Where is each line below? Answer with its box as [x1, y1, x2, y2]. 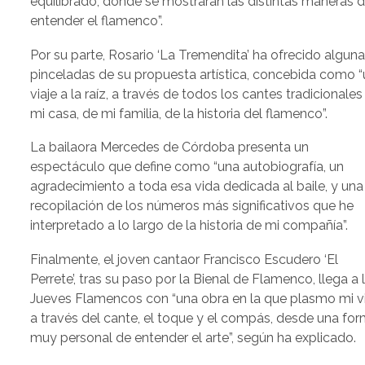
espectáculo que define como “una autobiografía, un [30, 159, 345, 175]
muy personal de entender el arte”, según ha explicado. [30, 329, 357, 345]
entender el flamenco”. [30, 13, 164, 29]
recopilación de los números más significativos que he [30, 198, 354, 214]
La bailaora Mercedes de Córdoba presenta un [30, 139, 310, 156]
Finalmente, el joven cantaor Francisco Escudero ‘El [30, 251, 339, 267]
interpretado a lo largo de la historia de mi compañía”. [30, 218, 349, 234]
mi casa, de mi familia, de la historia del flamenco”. [30, 105, 328, 121]
